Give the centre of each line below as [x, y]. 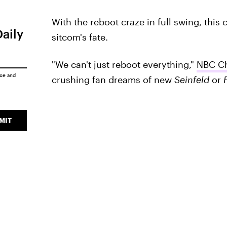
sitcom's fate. [80, 37]
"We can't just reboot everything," [124, 64]
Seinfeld [192, 80]
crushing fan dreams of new [113, 80]
